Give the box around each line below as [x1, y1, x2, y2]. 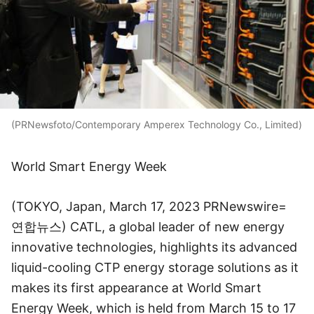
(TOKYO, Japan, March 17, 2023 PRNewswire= [11, 199, 287, 214]
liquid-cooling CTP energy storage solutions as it [11, 260, 299, 275]
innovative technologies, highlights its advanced [11, 240, 297, 254]
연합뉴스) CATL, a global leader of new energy [11, 219, 285, 234]
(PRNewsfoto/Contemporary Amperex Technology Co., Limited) [11, 118, 302, 130]
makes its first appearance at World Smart [11, 280, 261, 295]
